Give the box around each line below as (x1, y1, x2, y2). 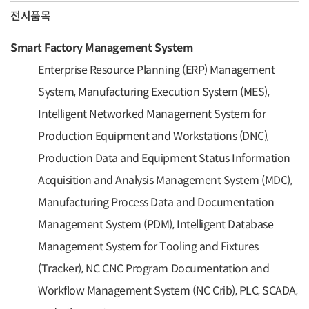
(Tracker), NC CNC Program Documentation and (38, 261, 270, 276)
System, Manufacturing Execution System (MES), (38, 84, 270, 99)
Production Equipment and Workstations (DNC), (38, 128, 269, 143)
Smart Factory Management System (10, 40, 195, 55)
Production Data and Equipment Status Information (38, 150, 290, 166)
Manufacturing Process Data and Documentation (38, 195, 275, 210)
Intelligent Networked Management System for (38, 106, 266, 121)
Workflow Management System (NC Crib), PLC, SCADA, (38, 283, 298, 298)
